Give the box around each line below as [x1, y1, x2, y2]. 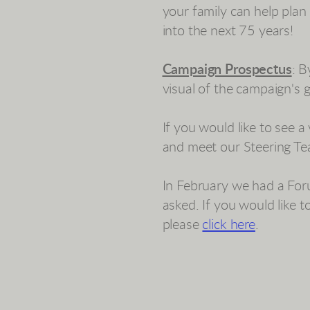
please [162, 218, 203, 232]
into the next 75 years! [162, 24, 297, 38]
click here [202, 218, 255, 232]
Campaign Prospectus [162, 63, 292, 77]
